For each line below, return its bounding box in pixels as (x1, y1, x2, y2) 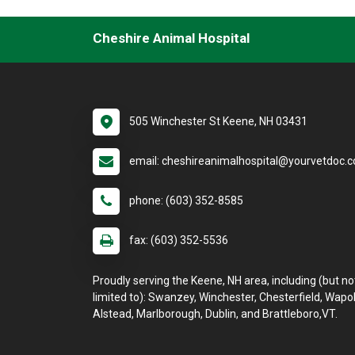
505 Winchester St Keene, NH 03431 (129, 115, 307, 128)
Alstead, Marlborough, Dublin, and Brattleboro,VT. (93, 307, 338, 320)
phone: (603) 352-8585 (129, 194, 243, 207)
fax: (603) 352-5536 (129, 234, 228, 246)
